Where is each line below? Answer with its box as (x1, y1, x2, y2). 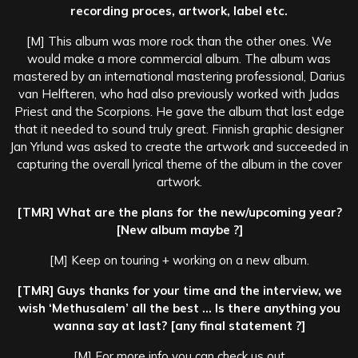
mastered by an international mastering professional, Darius (13, 68, 345, 84)
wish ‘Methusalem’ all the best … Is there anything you (18, 300, 340, 316)
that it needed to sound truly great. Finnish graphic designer (14, 121, 344, 137)
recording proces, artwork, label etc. (70, 2, 288, 18)
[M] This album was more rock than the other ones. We (26, 33, 332, 49)
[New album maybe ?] (115, 221, 243, 237)
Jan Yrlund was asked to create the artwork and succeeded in (10, 138, 348, 154)
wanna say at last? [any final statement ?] (53, 317, 305, 333)
